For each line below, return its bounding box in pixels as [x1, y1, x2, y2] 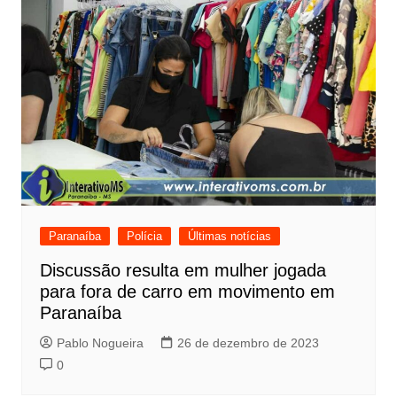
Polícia [126, 230, 162, 244]
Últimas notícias [187, 230, 271, 244]
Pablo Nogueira [56, 336, 144, 351]
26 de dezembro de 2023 [176, 336, 319, 351]
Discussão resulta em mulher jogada [39, 261, 326, 281]
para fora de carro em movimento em [39, 282, 335, 302]
